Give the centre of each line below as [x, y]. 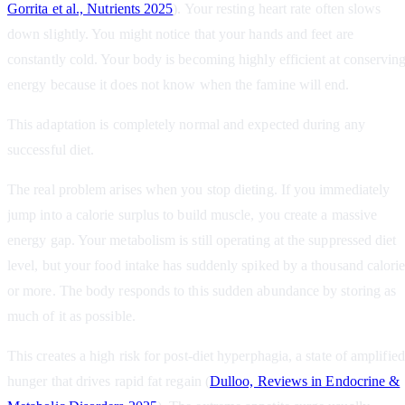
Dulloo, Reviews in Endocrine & [305, 381]
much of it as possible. [71, 316]
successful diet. [51, 150]
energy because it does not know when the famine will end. [179, 85]
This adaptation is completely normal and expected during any [186, 125]
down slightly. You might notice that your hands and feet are [180, 34]
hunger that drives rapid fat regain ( [108, 381]
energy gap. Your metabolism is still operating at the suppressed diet [202, 240]
